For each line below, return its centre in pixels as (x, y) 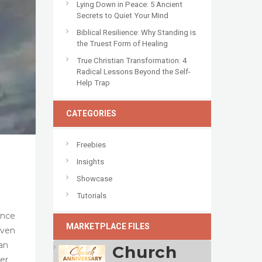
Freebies (91, 145)
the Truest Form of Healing (122, 44)
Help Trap (93, 83)
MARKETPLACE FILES (108, 227)
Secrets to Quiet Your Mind (123, 16)
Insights (90, 162)
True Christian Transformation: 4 (132, 61)
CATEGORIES (91, 114)
